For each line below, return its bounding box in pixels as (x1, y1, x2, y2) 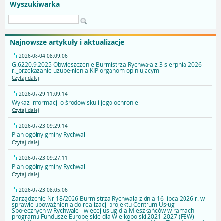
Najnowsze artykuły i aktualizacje (10, 37, 124, 47)
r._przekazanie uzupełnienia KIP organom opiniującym (12, 66, 159, 74)
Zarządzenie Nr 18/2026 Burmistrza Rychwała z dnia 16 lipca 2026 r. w (12, 194, 205, 203)
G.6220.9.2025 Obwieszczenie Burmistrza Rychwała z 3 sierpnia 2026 (12, 60, 202, 69)
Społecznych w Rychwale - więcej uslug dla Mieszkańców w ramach (12, 206, 194, 215)
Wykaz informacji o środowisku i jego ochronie (12, 98, 138, 107)
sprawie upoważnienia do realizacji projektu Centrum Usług (12, 200, 175, 209)
